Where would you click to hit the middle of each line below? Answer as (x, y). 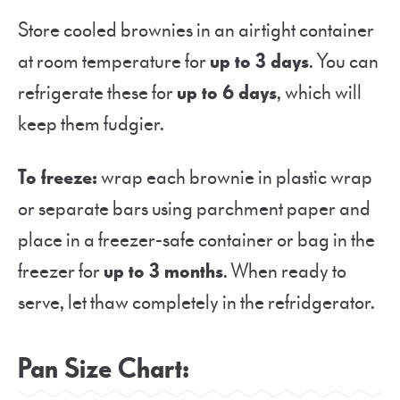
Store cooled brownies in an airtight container (196, 30)
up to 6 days (227, 92)
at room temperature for (114, 61)
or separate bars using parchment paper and (194, 208)
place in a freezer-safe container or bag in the (196, 240)
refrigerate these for (97, 92)
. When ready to (285, 271)
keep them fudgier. (91, 124)
